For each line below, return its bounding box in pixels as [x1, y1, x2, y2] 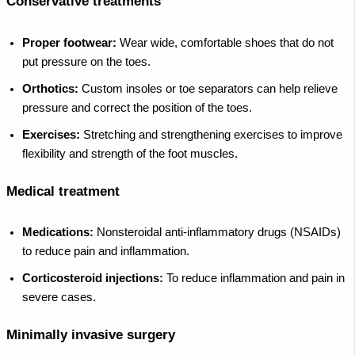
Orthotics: [22, 82, 78, 95]
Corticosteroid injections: [22, 272, 163, 285]
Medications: [22, 226, 94, 239]
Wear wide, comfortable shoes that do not [116, 36, 334, 49]
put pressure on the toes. [22, 55, 151, 68]
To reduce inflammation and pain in [163, 272, 345, 285]
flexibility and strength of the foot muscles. [22, 147, 238, 160]
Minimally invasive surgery [6, 327, 175, 343]
